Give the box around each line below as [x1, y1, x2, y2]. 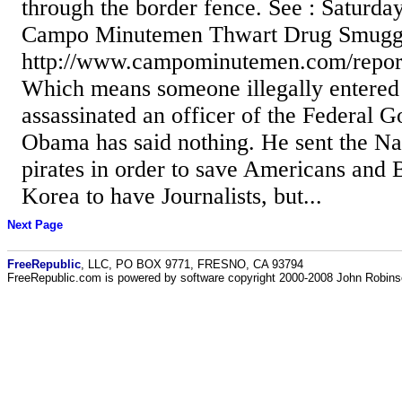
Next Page [7, 218, 63, 232]
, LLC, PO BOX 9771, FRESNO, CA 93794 [81, 257, 303, 271]
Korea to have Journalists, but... [22, 182, 322, 209]
